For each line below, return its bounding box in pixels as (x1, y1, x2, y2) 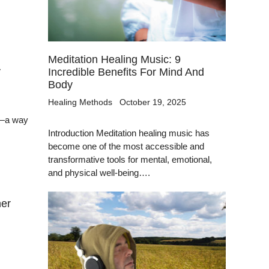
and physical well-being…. (48, 167, 151, 178)
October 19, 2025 (119, 97, 187, 107)
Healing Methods (48, 97, 113, 107)
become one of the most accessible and (48, 141, 205, 151)
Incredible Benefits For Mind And (48, 65, 205, 78)
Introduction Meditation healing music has (48, 127, 210, 138)
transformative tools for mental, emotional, (48, 154, 213, 165)
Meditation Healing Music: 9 (48, 53, 181, 65)
